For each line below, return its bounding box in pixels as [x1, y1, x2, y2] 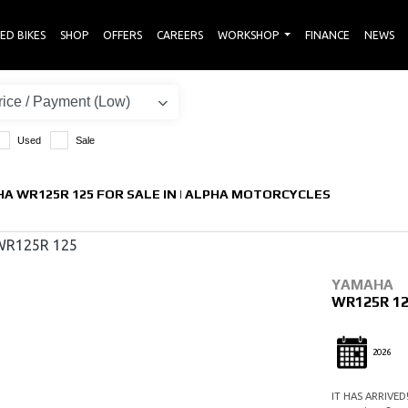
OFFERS [102, 28, 142, 41]
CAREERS [156, 28, 203, 41]
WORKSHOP [217, 28, 281, 41]
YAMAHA [331, 276, 393, 294]
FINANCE [304, 28, 350, 41]
